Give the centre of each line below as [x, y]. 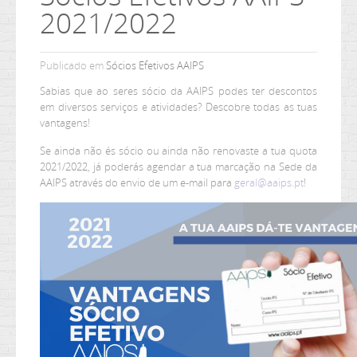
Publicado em [73, 65]
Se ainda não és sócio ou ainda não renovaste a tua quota [178, 151]
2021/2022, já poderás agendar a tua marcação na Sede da [178, 167]
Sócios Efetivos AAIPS [155, 65]
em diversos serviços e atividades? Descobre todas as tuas [178, 107]
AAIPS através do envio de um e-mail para [137, 182]
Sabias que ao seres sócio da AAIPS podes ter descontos [178, 91]
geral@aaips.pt [269, 182]
